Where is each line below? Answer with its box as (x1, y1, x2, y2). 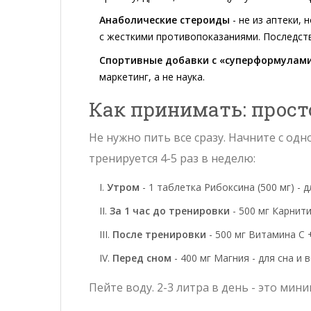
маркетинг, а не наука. (99, 69, 205, 83)
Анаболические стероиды (99, 12, 230, 26)
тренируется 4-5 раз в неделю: (89, 150, 255, 166)
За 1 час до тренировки (110, 203, 230, 217)
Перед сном (112, 251, 171, 264)
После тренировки (112, 227, 206, 241)
